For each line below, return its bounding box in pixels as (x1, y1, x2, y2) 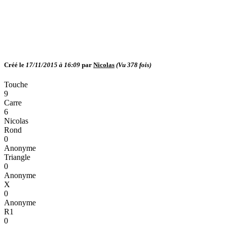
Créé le (4, 61, 26, 69)
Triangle (4, 153, 30, 162)
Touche (4, 80, 28, 89)
